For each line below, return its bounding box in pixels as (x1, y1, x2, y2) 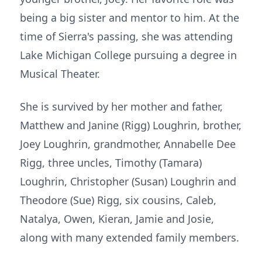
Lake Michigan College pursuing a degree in (20, 48, 237, 62)
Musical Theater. (20, 67, 100, 81)
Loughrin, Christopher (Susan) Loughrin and (20, 174, 236, 188)
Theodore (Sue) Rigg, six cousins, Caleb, (20, 193, 216, 207)
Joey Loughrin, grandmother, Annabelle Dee (20, 137, 236, 151)
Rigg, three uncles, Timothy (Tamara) (20, 156, 202, 170)
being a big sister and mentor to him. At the (20, 11, 239, 25)
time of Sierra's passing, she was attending (20, 29, 233, 43)
